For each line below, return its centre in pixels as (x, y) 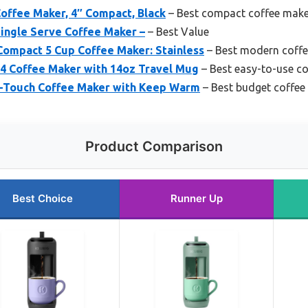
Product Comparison (154, 147)
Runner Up (196, 199)
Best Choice (43, 199)
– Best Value (177, 32)
